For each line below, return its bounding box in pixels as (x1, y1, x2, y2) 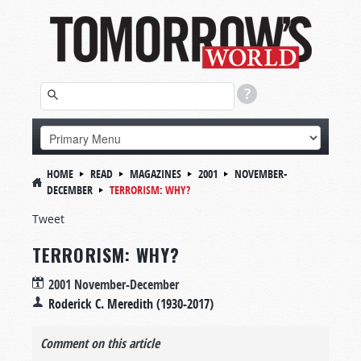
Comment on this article (40, 334, 160, 352)
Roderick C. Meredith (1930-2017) (48, 295, 214, 313)
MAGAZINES (130, 166, 181, 181)
